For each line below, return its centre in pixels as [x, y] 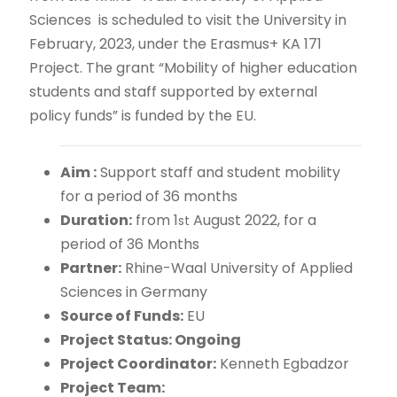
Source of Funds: [122, 316]
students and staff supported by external [174, 92]
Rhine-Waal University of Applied [237, 268]
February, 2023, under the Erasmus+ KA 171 [176, 44]
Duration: [97, 220]
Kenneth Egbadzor [283, 364]
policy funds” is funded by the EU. [143, 116]
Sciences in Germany [134, 292]
